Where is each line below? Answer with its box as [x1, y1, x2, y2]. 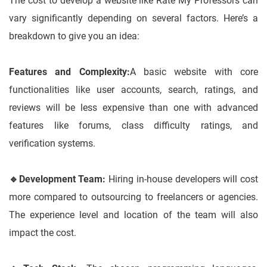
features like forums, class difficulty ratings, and [9, 120, 258, 132]
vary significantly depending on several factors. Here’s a [9, 13, 258, 24]
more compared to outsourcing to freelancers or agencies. [9, 191, 258, 203]
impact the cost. [9, 227, 76, 239]
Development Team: [18, 173, 106, 185]
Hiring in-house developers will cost [105, 173, 259, 185]
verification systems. [9, 138, 95, 150]
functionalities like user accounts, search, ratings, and [9, 84, 258, 96]
